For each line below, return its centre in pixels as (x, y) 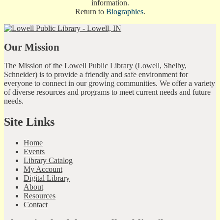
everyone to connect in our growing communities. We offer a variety (110, 83)
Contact (36, 205)
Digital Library (47, 178)
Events (34, 151)
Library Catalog (48, 160)
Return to (90, 11)
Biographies (124, 11)
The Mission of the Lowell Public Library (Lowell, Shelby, (95, 66)
